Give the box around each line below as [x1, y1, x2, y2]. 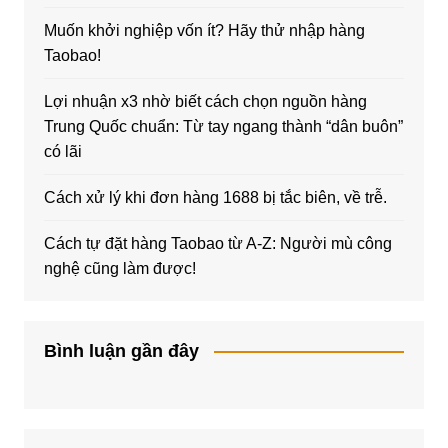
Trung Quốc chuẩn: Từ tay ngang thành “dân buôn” [43, 117, 403, 135]
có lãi [43, 142, 82, 160]
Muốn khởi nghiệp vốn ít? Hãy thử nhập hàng [43, 21, 365, 39]
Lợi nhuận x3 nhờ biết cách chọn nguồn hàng [43, 92, 367, 110]
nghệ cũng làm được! [43, 259, 196, 277]
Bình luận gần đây [43, 340, 199, 361]
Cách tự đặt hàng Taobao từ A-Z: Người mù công [43, 234, 392, 252]
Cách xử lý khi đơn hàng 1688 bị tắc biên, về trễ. [43, 188, 387, 206]
